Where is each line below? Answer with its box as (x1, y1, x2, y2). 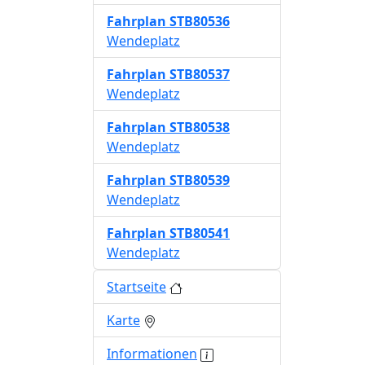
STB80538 (169, 118, 230, 136)
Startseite (107, 278, 166, 296)
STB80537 (169, 65, 230, 83)
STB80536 (169, 12, 230, 30)
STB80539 (169, 171, 230, 189)
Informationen (107, 345, 197, 363)
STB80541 (169, 224, 230, 242)
